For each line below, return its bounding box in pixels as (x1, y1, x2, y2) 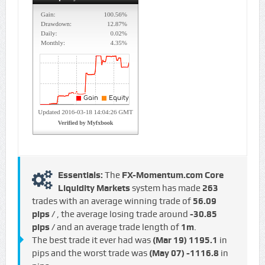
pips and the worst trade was (31, 248, 149, 259)
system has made (130, 183, 202, 194)
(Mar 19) (152, 235, 187, 246)
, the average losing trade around (56, 209, 190, 220)
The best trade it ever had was (31, 235, 153, 246)
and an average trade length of (56, 222, 181, 233)
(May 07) (148, 248, 185, 259)
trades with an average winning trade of (31, 196, 193, 207)
